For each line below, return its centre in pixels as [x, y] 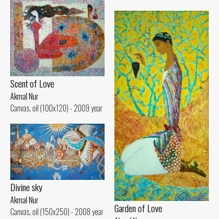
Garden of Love [138, 208]
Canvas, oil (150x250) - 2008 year [57, 212]
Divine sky [26, 187]
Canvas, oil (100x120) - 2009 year [56, 108]
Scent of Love [32, 83]
